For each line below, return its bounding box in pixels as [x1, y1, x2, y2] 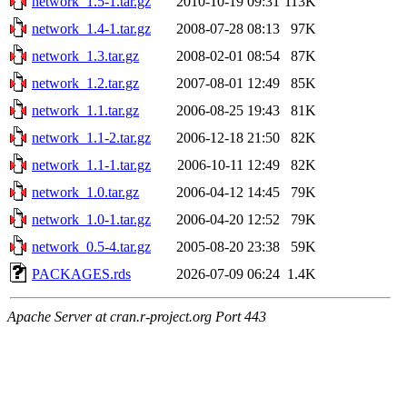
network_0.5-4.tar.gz [32, 238, 151, 254]
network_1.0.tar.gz [32, 184, 139, 200]
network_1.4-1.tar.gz [32, 20, 151, 36]
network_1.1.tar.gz [32, 102, 139, 118]
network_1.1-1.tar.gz [32, 156, 151, 173]
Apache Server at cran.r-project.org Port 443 [7, 308, 266, 324]
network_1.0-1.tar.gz [32, 211, 151, 227]
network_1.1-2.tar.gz [32, 129, 151, 145]
